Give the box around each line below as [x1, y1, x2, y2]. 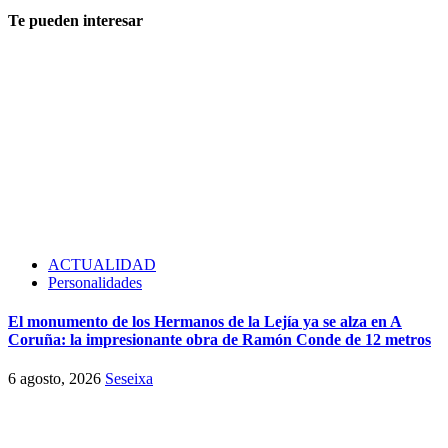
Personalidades [48, 273, 142, 291]
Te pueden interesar [8, 12, 143, 30]
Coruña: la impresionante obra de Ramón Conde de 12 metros [8, 330, 431, 348]
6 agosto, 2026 [8, 370, 105, 388]
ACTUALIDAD [48, 255, 156, 273]
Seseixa [105, 370, 153, 388]
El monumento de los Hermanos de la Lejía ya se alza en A [8, 312, 402, 330]
